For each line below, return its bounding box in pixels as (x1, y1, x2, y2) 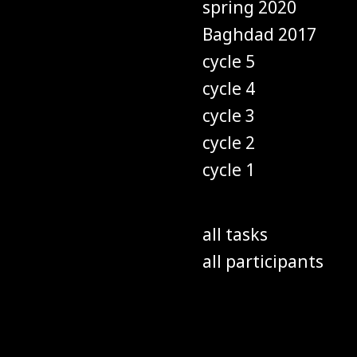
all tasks (202, 223, 268, 245)
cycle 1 (202, 159, 255, 181)
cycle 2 (202, 131, 255, 154)
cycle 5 (202, 50, 255, 73)
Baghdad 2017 (202, 23, 316, 45)
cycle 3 (202, 104, 255, 127)
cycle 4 (202, 77, 255, 100)
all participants (202, 250, 324, 273)
